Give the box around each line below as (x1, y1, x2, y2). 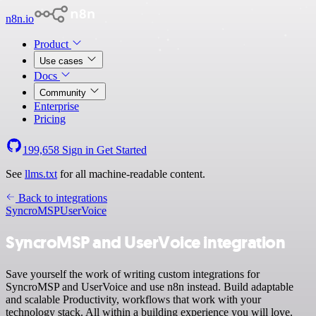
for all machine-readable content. (57, 168, 205, 180)
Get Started (97, 144, 147, 156)
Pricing (34, 113, 66, 125)
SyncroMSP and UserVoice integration (6, 231, 286, 254)
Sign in (59, 144, 97, 156)
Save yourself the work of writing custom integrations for (6, 267, 260, 280)
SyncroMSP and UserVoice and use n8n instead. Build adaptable (6, 280, 293, 293)
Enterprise (34, 100, 79, 112)
